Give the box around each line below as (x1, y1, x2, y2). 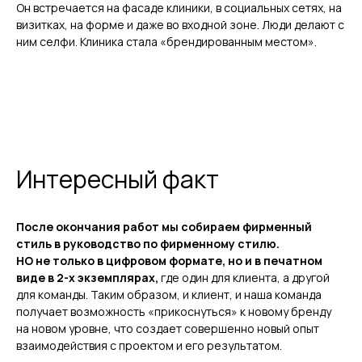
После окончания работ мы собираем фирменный (16, 218, 312, 234)
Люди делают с (262, 16, 344, 32)
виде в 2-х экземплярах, (16, 269, 161, 285)
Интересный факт (16, 162, 219, 196)
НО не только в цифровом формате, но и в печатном (16, 252, 322, 268)
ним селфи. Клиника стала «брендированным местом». (16, 33, 317, 49)
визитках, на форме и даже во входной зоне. (16, 16, 259, 32)
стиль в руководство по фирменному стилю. (16, 235, 280, 251)
